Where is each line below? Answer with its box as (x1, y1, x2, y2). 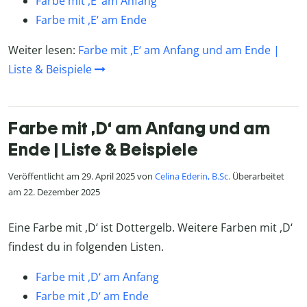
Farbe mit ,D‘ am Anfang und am (8, 117, 270, 138)
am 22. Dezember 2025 (8, 186, 100, 199)
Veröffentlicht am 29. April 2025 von (8, 170, 155, 183)
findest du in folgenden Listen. (8, 239, 164, 255)
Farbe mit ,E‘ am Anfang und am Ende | (78, 42, 280, 58)
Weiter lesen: (8, 42, 78, 58)
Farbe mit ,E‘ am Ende (36, 12, 147, 27)
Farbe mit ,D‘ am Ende (36, 288, 149, 304)
